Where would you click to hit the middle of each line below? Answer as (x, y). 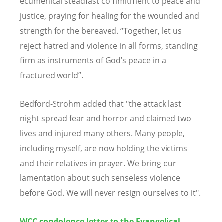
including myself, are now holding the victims (104, 148)
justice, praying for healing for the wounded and (110, 16)
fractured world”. (52, 75)
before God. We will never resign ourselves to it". (110, 193)
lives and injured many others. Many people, (102, 134)
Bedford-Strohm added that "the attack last (101, 104)
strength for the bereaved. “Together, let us (101, 30)
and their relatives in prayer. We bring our (98, 163)
